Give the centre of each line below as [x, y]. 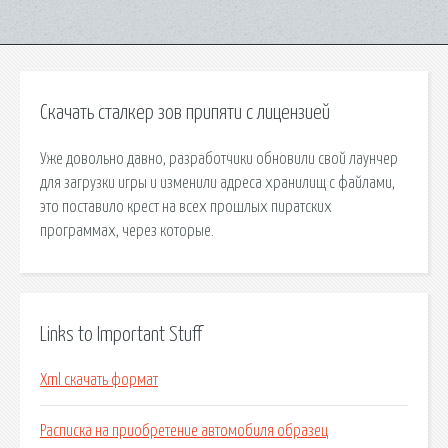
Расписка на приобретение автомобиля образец [184, 431]
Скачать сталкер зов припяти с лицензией [185, 113]
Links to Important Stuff [121, 334]
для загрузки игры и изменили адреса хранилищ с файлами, [217, 182]
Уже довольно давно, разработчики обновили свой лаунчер [219, 158]
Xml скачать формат [99, 380]
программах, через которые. [127, 230]
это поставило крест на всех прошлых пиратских [186, 206]
